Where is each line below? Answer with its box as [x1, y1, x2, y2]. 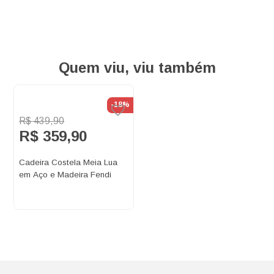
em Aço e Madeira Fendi [19, 170, 112, 180]
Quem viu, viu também [58, 59, 216, 76]
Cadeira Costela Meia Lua [19, 158, 118, 168]
